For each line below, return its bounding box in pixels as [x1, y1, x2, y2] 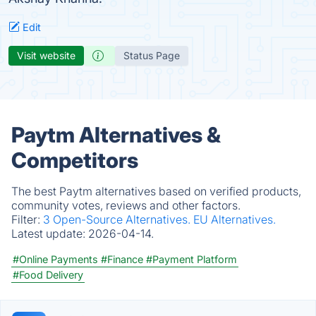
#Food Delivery [13, 269, 83, 281]
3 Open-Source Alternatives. [43, 212, 193, 226]
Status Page [123, 49, 180, 61]
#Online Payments [13, 253, 98, 265]
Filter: [11, 212, 43, 226]
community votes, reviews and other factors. [11, 198, 241, 212]
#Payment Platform [146, 253, 237, 265]
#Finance [101, 253, 143, 265]
